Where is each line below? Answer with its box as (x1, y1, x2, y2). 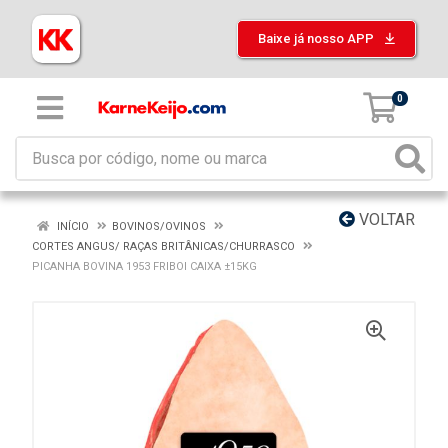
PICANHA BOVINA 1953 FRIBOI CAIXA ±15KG (32, 260, 257, 273)
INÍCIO (54, 220, 89, 233)
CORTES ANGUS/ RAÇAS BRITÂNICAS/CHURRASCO (32, 240, 295, 253)
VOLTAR (355, 210, 415, 229)
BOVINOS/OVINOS (112, 220, 206, 233)
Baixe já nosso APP (258, 31, 377, 46)
